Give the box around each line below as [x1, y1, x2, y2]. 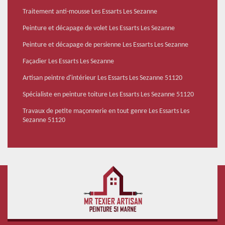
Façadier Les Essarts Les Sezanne [23, 58, 114, 66]
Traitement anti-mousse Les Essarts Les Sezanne [23, 8, 157, 16]
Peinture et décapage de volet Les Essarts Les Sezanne [23, 25, 175, 33]
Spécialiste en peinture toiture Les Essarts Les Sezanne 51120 [23, 91, 194, 99]
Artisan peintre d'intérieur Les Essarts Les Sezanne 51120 [23, 74, 182, 82]
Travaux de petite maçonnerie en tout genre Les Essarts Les [23, 107, 189, 116]
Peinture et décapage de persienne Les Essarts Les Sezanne [23, 41, 188, 49]
